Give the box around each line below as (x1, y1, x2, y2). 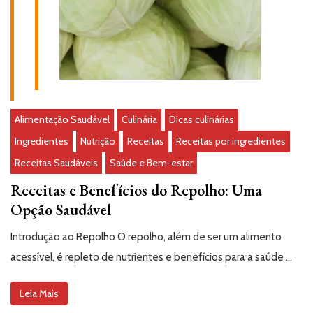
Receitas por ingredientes (176, 134, 286, 147)
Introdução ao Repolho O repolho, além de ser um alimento (10, 230, 282, 243)
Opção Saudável (10, 199, 111, 220)
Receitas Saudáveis (15, 156, 98, 169)
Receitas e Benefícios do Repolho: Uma (10, 180, 262, 201)
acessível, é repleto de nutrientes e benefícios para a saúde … (10, 250, 292, 263)
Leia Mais (20, 286, 59, 300)
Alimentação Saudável (15, 112, 110, 126)
